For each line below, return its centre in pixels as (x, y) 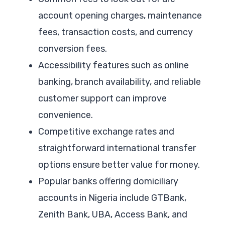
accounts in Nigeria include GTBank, (112, 198)
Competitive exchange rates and (106, 131)
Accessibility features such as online (114, 65)
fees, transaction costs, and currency (116, 32)
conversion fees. (73, 48)
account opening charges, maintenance (120, 15)
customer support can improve (102, 98)
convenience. (66, 115)
